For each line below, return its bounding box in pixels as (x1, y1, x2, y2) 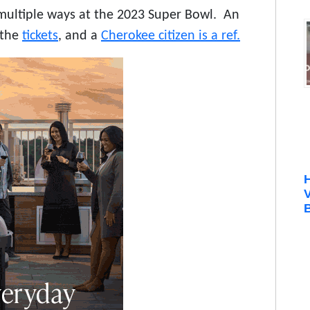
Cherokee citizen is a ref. (101, 29, 240, 44)
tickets (22, 29, 58, 44)
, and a (58, 29, 101, 44)
